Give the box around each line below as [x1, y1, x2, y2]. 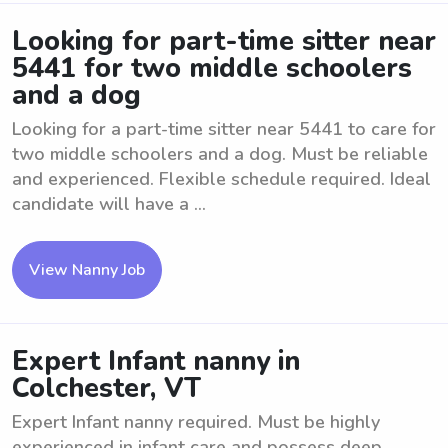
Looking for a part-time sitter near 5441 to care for [12, 117, 436, 141]
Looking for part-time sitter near [12, 23, 436, 60]
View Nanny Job [29, 259, 145, 281]
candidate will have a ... [12, 192, 206, 216]
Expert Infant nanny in [12, 343, 300, 380]
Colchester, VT [12, 370, 201, 407]
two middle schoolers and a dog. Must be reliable [12, 142, 428, 166]
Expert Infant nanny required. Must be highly [12, 410, 380, 434]
